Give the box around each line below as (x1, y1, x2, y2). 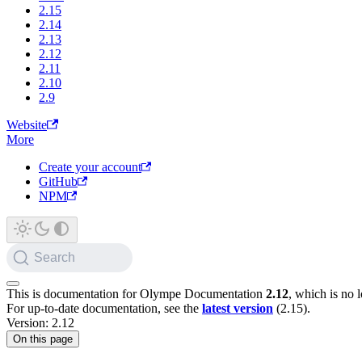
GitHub (39, 175, 78, 188)
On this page (13, 333, 73, 345)
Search (34, 250, 75, 264)
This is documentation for (6, 287, 140, 301)
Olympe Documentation (140, 287, 263, 301)
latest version (202, 301, 273, 315)
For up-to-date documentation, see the (6, 301, 202, 315)
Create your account (39, 160, 141, 174)
